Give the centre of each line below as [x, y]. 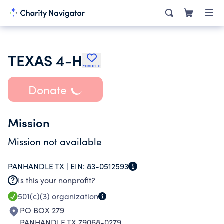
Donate [47, 89]
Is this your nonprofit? [57, 180]
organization [74, 196]
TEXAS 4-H [45, 60]
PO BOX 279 [42, 210]
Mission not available [55, 141]
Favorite [92, 65]
